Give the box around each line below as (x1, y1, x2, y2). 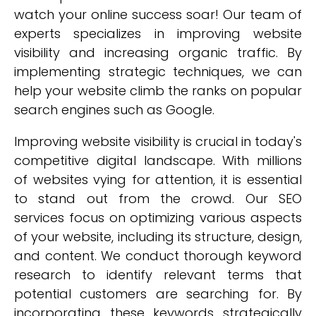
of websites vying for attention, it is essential (14, 171, 302, 188)
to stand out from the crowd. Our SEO (14, 190, 302, 207)
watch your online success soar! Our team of (14, 6, 302, 23)
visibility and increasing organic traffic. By (14, 44, 302, 61)
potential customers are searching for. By (14, 285, 302, 303)
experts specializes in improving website (14, 25, 302, 42)
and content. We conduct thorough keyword (14, 247, 302, 265)
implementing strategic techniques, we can (14, 63, 302, 80)
